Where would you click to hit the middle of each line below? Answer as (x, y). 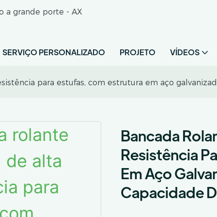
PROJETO (138, 52)
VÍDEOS (185, 52)
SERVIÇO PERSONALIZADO (54, 52)
